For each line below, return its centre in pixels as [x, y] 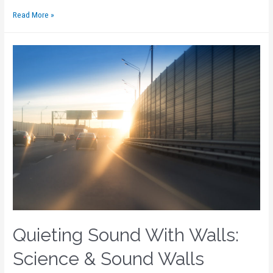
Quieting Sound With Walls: [126, 235]
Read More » [34, 15]
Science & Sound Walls [109, 258]
